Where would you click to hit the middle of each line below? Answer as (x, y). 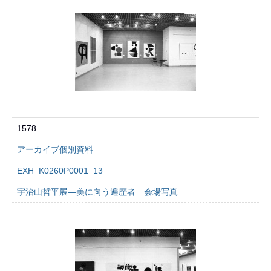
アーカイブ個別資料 (55, 149)
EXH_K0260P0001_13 (60, 171)
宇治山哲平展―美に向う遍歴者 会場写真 (97, 192)
